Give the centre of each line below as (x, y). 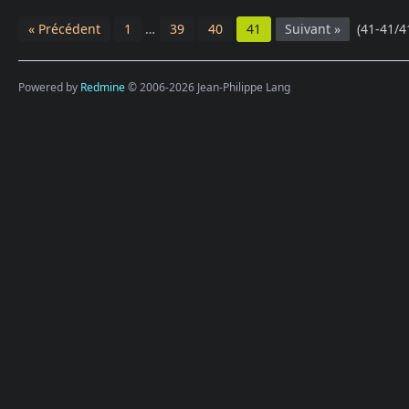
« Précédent (64, 29)
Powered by (49, 87)
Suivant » (313, 29)
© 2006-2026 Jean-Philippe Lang (208, 87)
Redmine (103, 87)
